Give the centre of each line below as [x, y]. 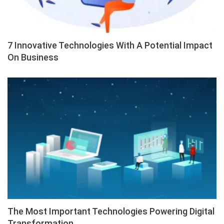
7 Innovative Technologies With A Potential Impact [110, 45]
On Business [33, 57]
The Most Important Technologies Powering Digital [111, 211]
